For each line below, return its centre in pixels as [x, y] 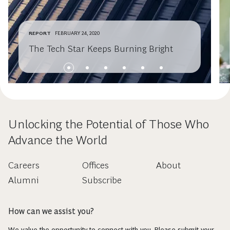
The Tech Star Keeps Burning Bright [101, 49]
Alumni [23, 180]
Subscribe [102, 180]
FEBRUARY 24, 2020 [77, 33]
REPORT [40, 33]
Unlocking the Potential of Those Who [109, 124]
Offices [95, 166]
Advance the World [58, 140]
